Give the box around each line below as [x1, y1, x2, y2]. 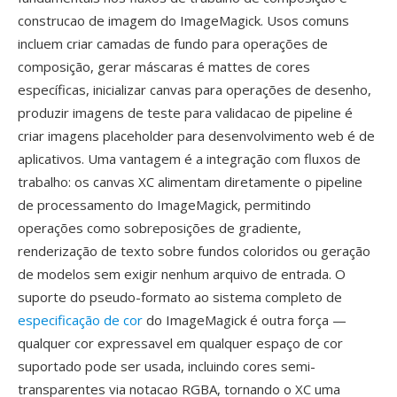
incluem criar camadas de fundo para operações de [18, 35, 328, 52]
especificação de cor [18, 311, 143, 329]
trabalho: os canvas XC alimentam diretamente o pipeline [18, 173, 362, 191]
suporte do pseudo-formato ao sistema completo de [18, 288, 342, 306]
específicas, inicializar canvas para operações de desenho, [18, 81, 371, 98]
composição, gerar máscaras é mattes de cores [18, 58, 310, 75]
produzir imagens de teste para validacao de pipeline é [18, 104, 353, 121]
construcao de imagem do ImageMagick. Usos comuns [18, 12, 349, 29]
